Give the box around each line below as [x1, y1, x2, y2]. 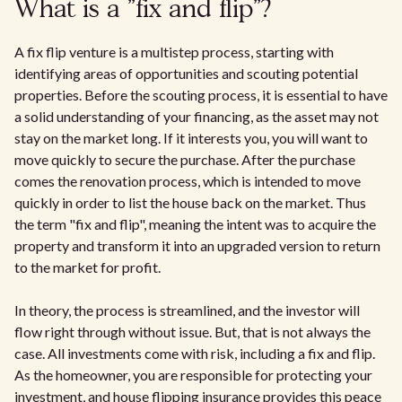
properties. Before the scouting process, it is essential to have [14, 86, 388, 103]
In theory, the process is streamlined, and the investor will [14, 301, 360, 319]
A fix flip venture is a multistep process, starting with [14, 43, 334, 60]
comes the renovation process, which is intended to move [14, 172, 361, 189]
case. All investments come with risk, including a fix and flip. [14, 345, 375, 362]
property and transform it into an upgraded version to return [14, 237, 380, 254]
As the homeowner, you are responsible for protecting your [14, 366, 372, 383]
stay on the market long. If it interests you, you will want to [14, 129, 368, 146]
